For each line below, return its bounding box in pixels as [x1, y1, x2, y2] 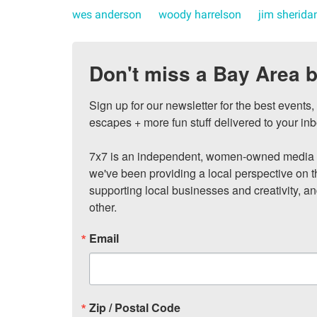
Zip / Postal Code [89, 299, 180, 316]
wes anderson [72, 8, 142, 21]
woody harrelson [158, 8, 241, 21]
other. [89, 199, 117, 215]
